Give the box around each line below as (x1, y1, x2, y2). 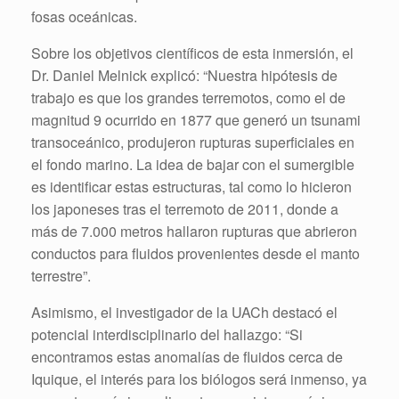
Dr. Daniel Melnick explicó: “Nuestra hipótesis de (31, 65, 338, 85)
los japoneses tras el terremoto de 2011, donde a (31, 199, 338, 219)
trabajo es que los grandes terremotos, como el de (31, 87, 346, 108)
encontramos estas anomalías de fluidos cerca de (31, 346, 343, 367)
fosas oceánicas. (31, 6, 137, 27)
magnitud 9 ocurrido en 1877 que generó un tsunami (31, 110, 361, 130)
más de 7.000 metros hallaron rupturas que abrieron (31, 221, 357, 241)
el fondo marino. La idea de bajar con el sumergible (31, 154, 354, 175)
